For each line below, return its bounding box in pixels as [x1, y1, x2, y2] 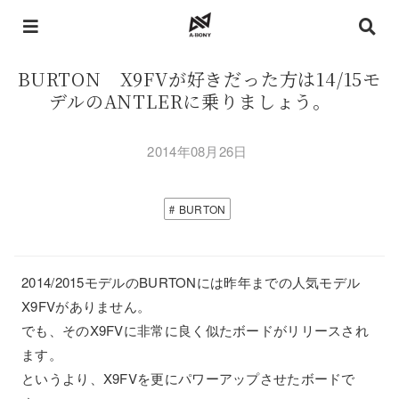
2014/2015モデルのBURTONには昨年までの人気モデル [21, 273, 361, 291]
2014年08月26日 [147, 142, 248, 160]
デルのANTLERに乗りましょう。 [49, 88, 350, 114]
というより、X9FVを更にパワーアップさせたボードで [21, 369, 355, 387]
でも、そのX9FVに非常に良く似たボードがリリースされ [21, 321, 370, 339]
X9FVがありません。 [21, 297, 151, 315]
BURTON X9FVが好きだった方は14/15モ [17, 66, 382, 92]
